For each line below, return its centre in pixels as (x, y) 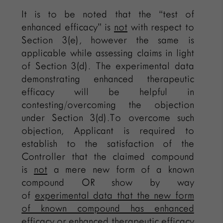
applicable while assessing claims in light (108, 53)
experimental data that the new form (114, 195)
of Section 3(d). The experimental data (108, 66)
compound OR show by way (108, 182)
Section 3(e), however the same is (108, 40)
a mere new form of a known (120, 169)
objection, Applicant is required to (108, 130)
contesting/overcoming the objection (108, 105)
